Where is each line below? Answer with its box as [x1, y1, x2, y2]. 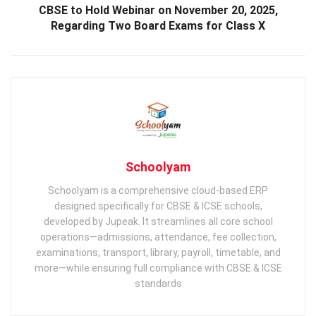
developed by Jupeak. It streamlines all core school [43, 215, 273, 227]
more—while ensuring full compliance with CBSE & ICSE [34, 262, 282, 274]
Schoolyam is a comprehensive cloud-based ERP [48, 184, 268, 196]
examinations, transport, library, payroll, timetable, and [35, 246, 281, 258]
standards [134, 277, 182, 289]
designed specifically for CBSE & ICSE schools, [54, 200, 262, 212]
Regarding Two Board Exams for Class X [51, 18, 265, 32]
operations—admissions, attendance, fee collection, [39, 231, 276, 243]
